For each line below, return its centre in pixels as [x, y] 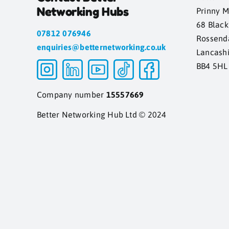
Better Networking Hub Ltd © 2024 [101, 114]
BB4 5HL [212, 66]
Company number [71, 95]
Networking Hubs [83, 12]
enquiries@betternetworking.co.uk [101, 47]
